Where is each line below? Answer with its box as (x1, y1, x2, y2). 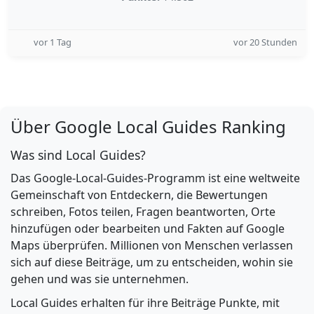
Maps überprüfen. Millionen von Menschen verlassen (11, 238, 293, 253)
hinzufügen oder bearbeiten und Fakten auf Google (11, 221, 285, 236)
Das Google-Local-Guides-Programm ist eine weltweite (11, 170, 300, 186)
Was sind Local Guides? (11, 146, 146, 163)
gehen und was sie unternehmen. (11, 271, 189, 287)
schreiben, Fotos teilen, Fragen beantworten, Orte (11, 204, 275, 219)
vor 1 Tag (34, 36, 71, 48)
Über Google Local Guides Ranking (11, 115, 286, 138)
